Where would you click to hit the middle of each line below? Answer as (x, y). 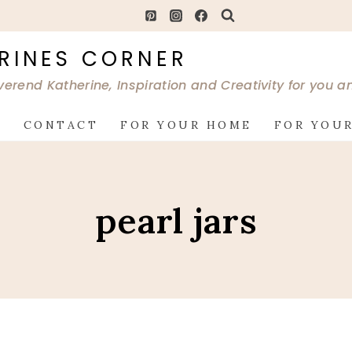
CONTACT (61, 125)
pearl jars (176, 220)
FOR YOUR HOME (186, 125)
